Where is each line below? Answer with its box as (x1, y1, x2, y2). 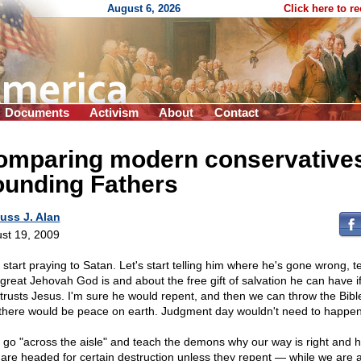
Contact (214, 106, 259, 119)
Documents (5, 106, 69, 119)
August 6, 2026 (107, 2, 180, 15)
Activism (89, 106, 139, 119)
